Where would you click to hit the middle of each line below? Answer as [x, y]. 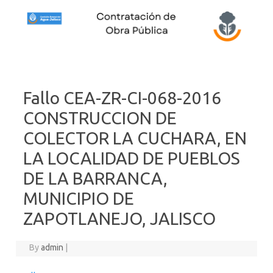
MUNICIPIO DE [79, 198]
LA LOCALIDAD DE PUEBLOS [132, 158]
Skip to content [165, 65]
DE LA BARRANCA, [95, 178]
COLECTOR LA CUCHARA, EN [135, 138]
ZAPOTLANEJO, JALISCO [119, 218]
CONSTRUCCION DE [100, 118]
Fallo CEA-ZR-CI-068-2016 [122, 97]
